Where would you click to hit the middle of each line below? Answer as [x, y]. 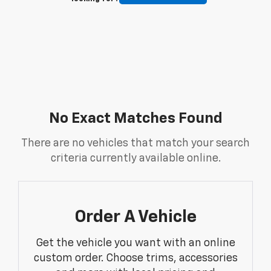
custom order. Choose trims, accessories [135, 258]
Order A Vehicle [135, 217]
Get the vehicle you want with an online [135, 243]
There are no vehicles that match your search [135, 143]
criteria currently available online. [135, 158]
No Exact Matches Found [135, 118]
